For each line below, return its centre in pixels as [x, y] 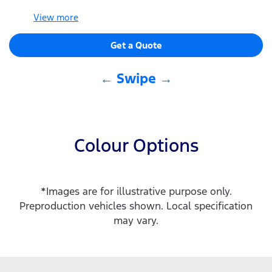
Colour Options [136, 145]
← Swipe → [136, 78]
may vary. [136, 220]
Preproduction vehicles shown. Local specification [136, 206]
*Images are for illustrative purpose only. [136, 191]
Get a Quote [136, 45]
